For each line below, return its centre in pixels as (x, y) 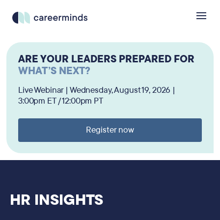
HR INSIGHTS (56, 200)
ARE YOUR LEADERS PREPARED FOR (106, 59)
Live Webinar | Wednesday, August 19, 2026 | (97, 90)
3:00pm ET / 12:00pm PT (61, 101)
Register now (110, 130)
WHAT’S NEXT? (54, 71)
